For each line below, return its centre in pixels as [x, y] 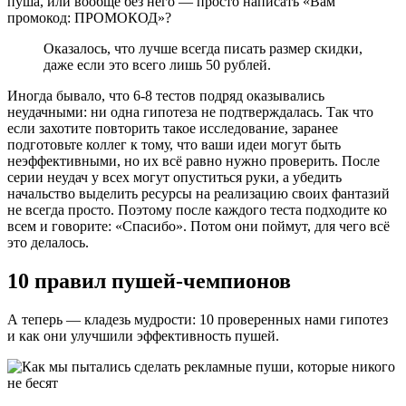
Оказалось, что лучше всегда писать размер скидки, [203, 49]
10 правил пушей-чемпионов [149, 281]
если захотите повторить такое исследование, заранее [173, 129]
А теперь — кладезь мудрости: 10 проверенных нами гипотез [198, 320]
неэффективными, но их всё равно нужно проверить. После [193, 161]
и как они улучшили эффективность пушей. [143, 336]
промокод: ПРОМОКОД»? [89, 18]
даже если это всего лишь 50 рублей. [157, 65]
